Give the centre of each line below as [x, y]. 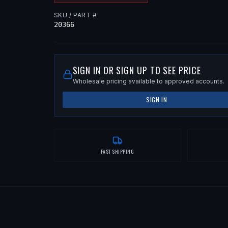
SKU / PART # [75, 15]
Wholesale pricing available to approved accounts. [148, 81]
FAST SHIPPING [117, 152]
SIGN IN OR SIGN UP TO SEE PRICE [137, 70]
